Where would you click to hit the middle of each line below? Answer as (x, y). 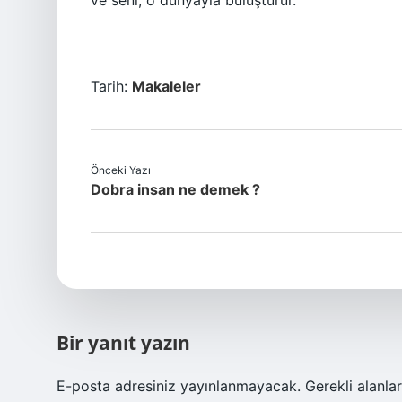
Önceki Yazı (121, 170)
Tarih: (111, 86)
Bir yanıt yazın (123, 343)
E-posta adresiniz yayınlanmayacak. (179, 386)
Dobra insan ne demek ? (175, 189)
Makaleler (166, 86)
